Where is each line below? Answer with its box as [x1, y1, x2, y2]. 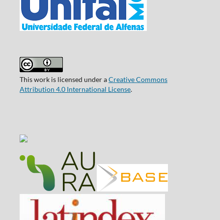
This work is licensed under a [19, 75, 109, 84]
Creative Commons [108, 75, 167, 84]
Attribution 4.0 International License [19, 85, 131, 94]
